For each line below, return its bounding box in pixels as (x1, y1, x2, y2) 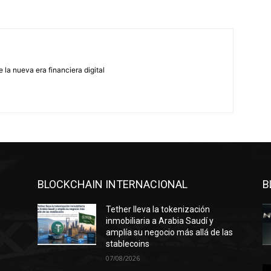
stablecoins (106, 239, 150, 249)
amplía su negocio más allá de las (106, 227, 233, 237)
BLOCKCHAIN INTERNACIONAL (38, 178, 188, 191)
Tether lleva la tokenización (106, 204, 211, 214)
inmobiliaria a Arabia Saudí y (106, 216, 214, 226)
